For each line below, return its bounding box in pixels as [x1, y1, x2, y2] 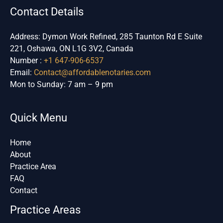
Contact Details [10, 5, 84, 18]
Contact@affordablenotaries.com [34, 67, 151, 77]
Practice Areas [10, 203, 81, 216]
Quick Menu [10, 111, 67, 124]
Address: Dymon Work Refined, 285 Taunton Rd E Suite [10, 31, 202, 41]
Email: [10, 67, 34, 77]
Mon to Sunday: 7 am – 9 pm [10, 79, 113, 89]
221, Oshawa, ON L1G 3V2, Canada [10, 43, 133, 53]
